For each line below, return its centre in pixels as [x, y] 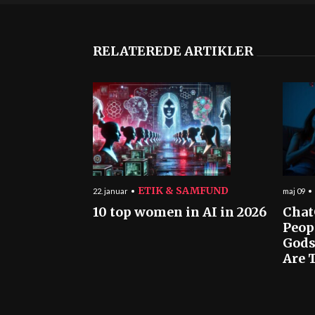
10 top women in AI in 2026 [180, 212]
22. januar [110, 191]
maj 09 [294, 191]
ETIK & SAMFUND [183, 191]
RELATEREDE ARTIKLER [173, 51]
